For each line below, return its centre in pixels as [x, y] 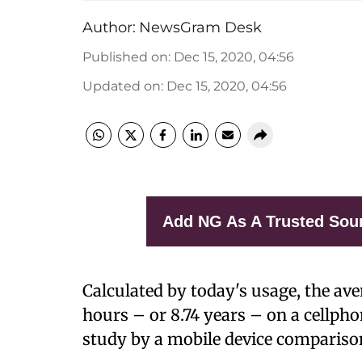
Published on [125, 57]
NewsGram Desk [200, 27]
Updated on [122, 86]
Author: [109, 27]
